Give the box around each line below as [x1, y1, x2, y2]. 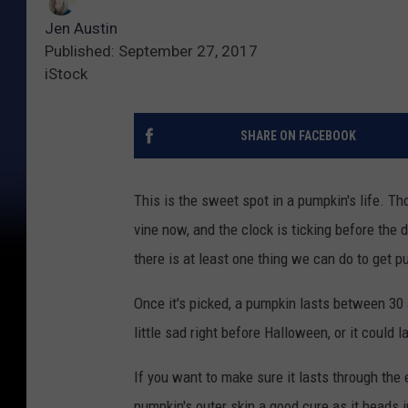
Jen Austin [45, 19, 117, 38]
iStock [45, 65, 87, 84]
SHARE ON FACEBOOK [240, 128, 356, 144]
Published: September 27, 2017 [45, 42, 258, 61]
